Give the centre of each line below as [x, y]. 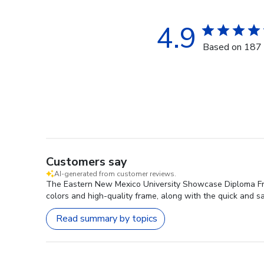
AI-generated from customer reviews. [115, 174]
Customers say [87, 161]
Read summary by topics [107, 219]
